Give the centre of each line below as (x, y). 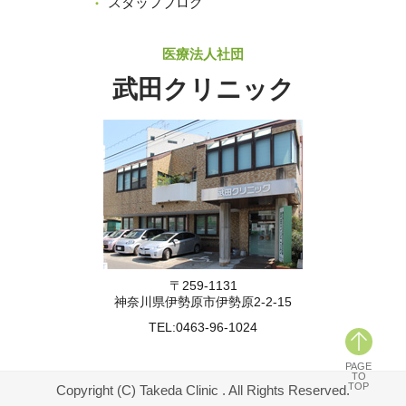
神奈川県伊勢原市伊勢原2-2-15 (203, 302)
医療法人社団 (203, 54)
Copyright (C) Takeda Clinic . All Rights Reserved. (203, 390)
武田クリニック (203, 89)
